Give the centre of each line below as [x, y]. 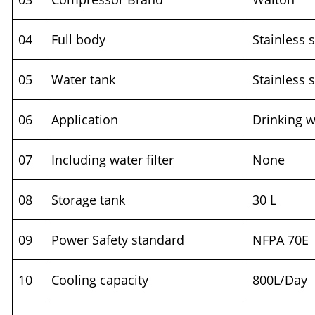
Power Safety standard [118, 240]
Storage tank [89, 200]
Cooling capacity [100, 280]
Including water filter [113, 160]
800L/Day [280, 280]
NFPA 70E [281, 240]
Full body [79, 40]
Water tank [85, 80]
